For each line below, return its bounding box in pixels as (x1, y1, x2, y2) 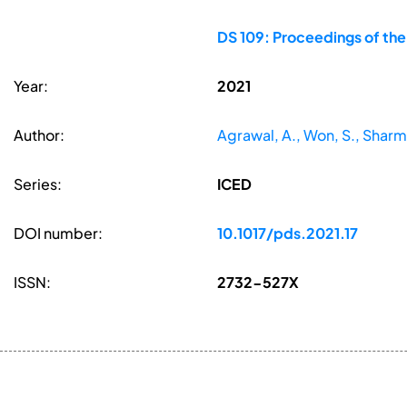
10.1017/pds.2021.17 (216, 223, 358, 243)
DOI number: (14, 223, 103, 243)
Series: (14, 174, 62, 194)
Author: (14, 125, 65, 145)
